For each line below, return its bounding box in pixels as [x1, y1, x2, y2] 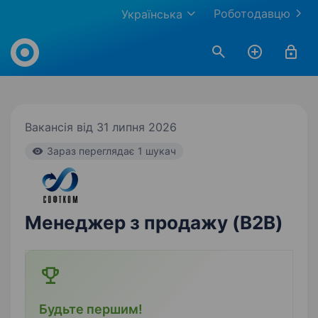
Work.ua [10, 30, 53, 44]
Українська [121, 7, 182, 21]
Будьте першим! [39, 302, 143, 317]
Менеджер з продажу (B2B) [25, 212, 283, 234]
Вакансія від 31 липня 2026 [25, 120, 177, 134]
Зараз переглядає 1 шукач [47, 145, 176, 157]
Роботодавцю [214, 6, 290, 21]
